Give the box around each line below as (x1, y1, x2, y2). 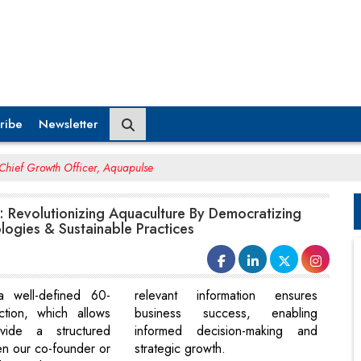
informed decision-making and (135, 322, 317, 341)
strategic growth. (135, 339, 226, 359)
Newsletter (39, 114, 98, 133)
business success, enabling (135, 304, 317, 323)
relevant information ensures (135, 286, 317, 305)
